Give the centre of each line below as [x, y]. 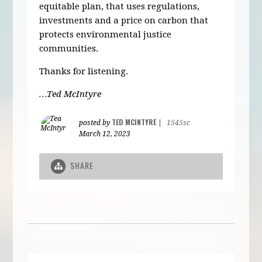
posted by [96, 123]
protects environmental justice [106, 34]
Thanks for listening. [84, 71]
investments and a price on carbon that [124, 20]
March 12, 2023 [105, 134]
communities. [69, 48]
